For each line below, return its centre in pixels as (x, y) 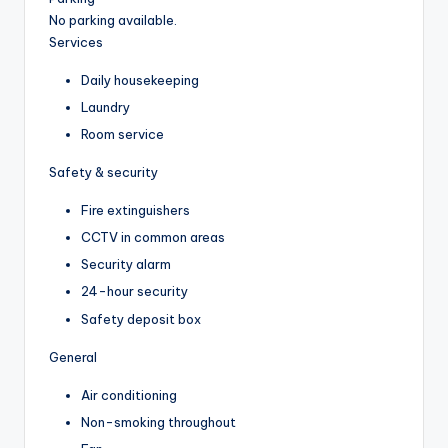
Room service (122, 134)
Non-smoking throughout (158, 421)
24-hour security (134, 291)
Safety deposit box (141, 318)
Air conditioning (129, 394)
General (73, 356)
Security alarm (126, 264)
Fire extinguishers (135, 210)
